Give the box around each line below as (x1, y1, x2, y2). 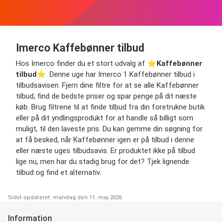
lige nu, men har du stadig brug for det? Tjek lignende (16, 157, 189, 166)
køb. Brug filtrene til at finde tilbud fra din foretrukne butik (16, 102, 205, 111)
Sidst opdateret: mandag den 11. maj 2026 (8, 194, 122, 201)
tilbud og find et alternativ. (16, 167, 101, 177)
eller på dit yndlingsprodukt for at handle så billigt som (16, 113, 193, 122)
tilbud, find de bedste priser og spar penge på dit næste (16, 91, 197, 101)
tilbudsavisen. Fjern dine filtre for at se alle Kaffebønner (16, 80, 199, 90)
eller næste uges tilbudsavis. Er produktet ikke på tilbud (16, 146, 195, 155)
